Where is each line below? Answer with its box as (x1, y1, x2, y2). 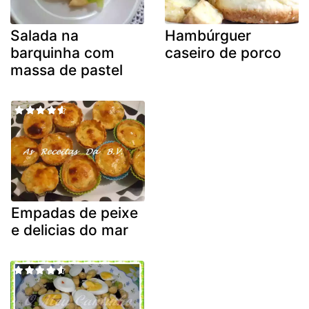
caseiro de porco (165, 44, 281, 62)
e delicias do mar (11, 221, 128, 239)
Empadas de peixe (11, 203, 138, 221)
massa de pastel (10, 61, 123, 79)
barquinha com (10, 44, 114, 62)
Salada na (10, 27, 79, 45)
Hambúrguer (165, 27, 251, 45)
